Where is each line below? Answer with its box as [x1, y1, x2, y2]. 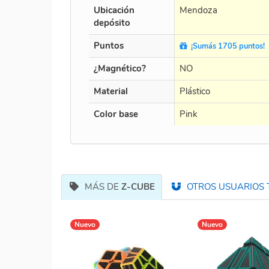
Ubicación [94, 4, 134, 16]
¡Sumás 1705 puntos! [187, 40, 265, 52]
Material [94, 85, 128, 97]
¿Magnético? [94, 62, 146, 74]
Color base [94, 107, 138, 120]
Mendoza [180, 4, 217, 16]
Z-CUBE [121, 180, 155, 193]
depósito [94, 16, 130, 29]
